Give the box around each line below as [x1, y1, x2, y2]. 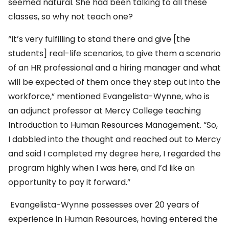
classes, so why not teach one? [8, 11, 133, 23]
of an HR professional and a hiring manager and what [8, 62, 221, 74]
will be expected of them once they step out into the [8, 76, 220, 88]
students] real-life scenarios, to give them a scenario [8, 48, 221, 60]
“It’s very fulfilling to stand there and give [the [8, 33, 190, 45]
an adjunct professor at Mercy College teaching [8, 105, 201, 117]
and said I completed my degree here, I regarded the [8, 148, 221, 160]
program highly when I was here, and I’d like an [8, 162, 195, 174]
